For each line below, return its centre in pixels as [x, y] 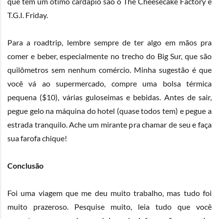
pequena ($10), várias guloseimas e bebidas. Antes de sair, [109, 97]
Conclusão [25, 166]
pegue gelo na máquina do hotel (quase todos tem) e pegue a [109, 111]
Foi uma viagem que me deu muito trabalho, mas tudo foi [109, 193]
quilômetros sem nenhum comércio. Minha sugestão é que [109, 70]
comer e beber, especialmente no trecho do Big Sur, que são [109, 56]
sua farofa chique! [37, 138]
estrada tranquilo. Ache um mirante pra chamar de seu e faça [109, 125]
